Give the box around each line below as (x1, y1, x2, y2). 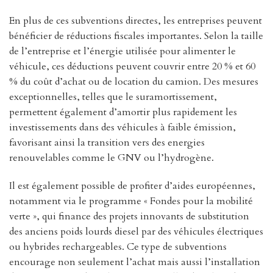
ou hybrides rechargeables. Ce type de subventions (9, 239, 227, 253)
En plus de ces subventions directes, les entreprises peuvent (9, 13, 262, 27)
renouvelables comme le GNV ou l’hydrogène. (9, 151, 214, 165)
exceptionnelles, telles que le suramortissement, (9, 90, 217, 104)
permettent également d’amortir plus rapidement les (9, 105, 237, 119)
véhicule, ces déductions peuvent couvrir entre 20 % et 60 (9, 59, 255, 73)
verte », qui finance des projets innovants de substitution (9, 209, 249, 223)
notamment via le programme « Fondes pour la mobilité (9, 194, 253, 208)
